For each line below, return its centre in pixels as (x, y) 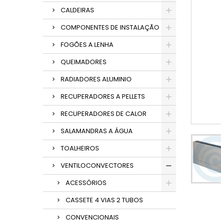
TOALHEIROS (80, 148)
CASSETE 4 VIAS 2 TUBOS (104, 200)
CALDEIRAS (77, 10)
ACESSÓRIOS (86, 183)
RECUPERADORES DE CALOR (104, 114)
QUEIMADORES (84, 62)
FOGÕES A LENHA (87, 45)
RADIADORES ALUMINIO (96, 79)
